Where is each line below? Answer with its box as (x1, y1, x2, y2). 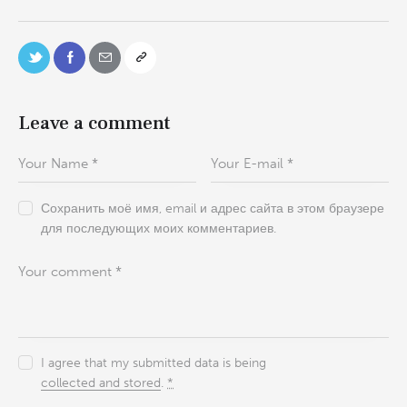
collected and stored (41, 375, 162, 392)
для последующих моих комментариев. (41, 220, 277, 236)
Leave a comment (18, 110, 170, 135)
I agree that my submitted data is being (41, 355, 267, 372)
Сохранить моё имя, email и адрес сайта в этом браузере (41, 200, 385, 216)
